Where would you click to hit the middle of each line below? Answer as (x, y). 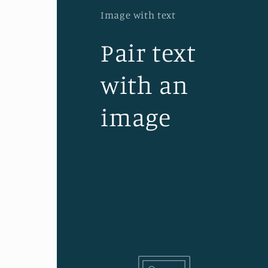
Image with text (138, 15)
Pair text (148, 53)
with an (144, 85)
